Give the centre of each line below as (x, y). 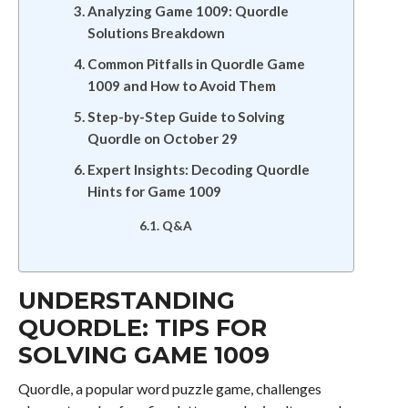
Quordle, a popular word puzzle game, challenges (169, 388)
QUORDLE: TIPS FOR (142, 327)
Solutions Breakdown (156, 33)
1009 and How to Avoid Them (181, 86)
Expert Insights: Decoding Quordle (198, 169)
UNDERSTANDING (126, 300)
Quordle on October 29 (162, 138)
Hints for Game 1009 (154, 191)
